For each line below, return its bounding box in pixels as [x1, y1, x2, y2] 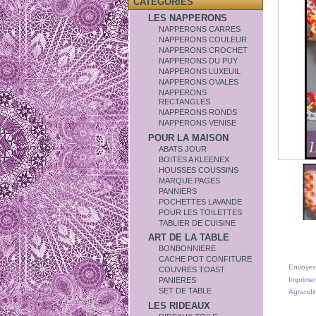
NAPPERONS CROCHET [159, 46, 248, 54]
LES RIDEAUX [148, 300, 211, 311]
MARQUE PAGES [159, 176, 221, 185]
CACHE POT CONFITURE [159, 255, 253, 264]
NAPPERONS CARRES [159, 25, 241, 33]
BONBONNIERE [159, 244, 217, 253]
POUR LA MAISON [148, 132, 229, 143]
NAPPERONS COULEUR [159, 35, 248, 44]
